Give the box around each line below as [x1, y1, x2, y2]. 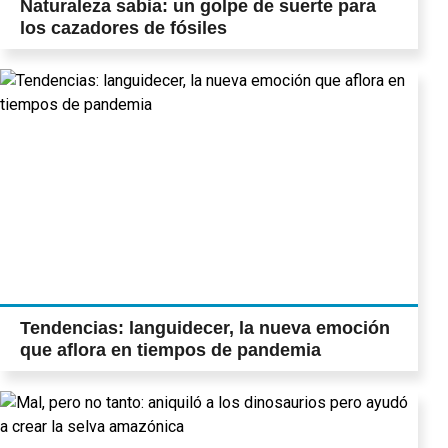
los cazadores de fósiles [20, 17, 227, 38]
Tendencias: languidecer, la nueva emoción [20, 317, 390, 338]
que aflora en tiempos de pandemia [20, 339, 321, 360]
